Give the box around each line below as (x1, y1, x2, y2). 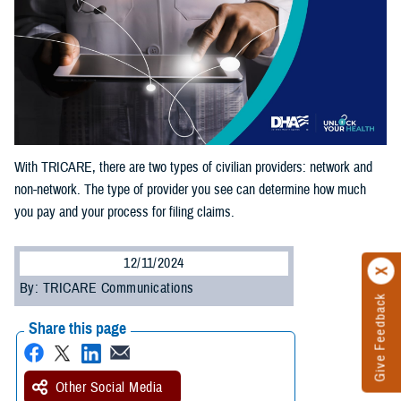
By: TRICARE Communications (20, 279, 194, 298)
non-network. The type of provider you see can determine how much (14, 181, 366, 200)
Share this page (29, 319, 126, 339)
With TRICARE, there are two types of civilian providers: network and (14, 158, 372, 177)
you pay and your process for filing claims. (14, 203, 235, 222)
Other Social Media (55, 379, 163, 397)
